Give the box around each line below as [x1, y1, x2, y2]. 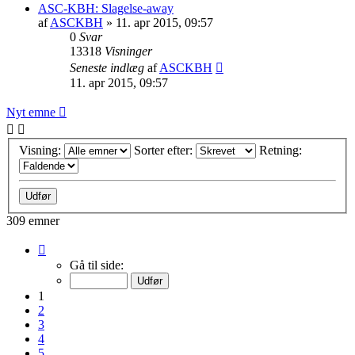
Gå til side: [70, 258, 124, 273]
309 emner [6, 214, 59, 228]
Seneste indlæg [70, 60, 147, 74]
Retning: [259, 143, 305, 158]
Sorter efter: [134, 143, 196, 158]
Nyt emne [6, 105, 55, 119]
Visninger [105, 44, 152, 58]
